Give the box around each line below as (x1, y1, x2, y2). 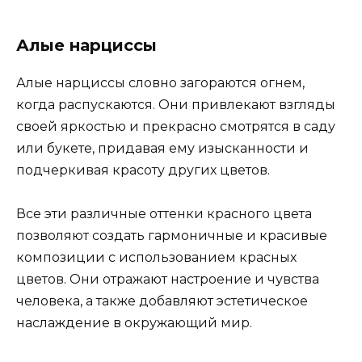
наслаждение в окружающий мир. (16, 314, 252, 330)
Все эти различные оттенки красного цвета (16, 205, 312, 221)
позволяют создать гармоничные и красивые (16, 227, 327, 243)
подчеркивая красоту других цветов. (16, 162, 270, 178)
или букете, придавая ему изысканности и (16, 140, 309, 156)
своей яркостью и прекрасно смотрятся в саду (16, 118, 335, 134)
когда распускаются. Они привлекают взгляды (16, 96, 335, 112)
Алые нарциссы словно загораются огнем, (16, 74, 305, 90)
